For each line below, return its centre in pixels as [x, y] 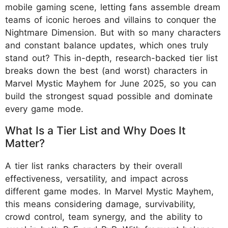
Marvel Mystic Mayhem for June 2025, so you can [111, 83]
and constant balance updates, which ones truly [107, 45]
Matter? [25, 143]
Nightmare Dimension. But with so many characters [113, 32]
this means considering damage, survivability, [100, 204]
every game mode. [44, 109]
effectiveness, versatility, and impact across [97, 178]
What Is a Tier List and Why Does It [95, 130]
